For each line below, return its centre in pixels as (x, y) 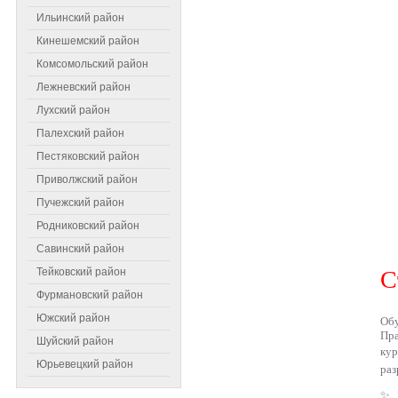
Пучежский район (80, 203)
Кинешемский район (88, 41)
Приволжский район (87, 179)
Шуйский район (75, 341)
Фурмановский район (90, 295)
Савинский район (80, 249)
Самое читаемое (78, 235)
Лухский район (73, 110)
